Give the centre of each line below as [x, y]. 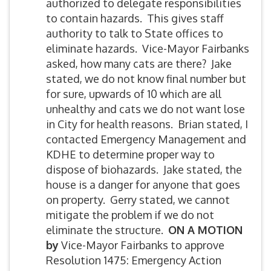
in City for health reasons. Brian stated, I [147, 124]
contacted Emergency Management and [146, 139]
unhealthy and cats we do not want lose [145, 109]
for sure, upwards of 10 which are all [134, 94]
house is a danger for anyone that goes [143, 184]
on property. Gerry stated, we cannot [138, 200]
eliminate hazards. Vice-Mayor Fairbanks [148, 48]
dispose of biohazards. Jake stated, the [144, 169]
